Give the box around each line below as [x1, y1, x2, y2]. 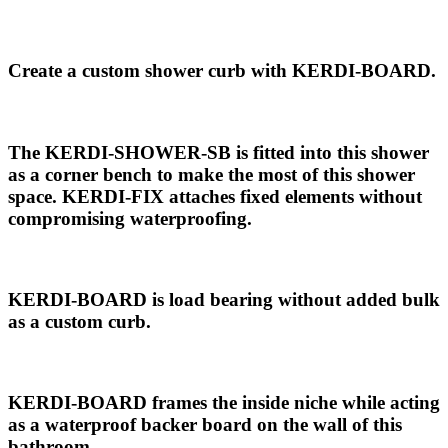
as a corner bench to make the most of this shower [8, 163, 415, 185]
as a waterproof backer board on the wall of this [8, 414, 402, 436]
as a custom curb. [8, 311, 151, 332]
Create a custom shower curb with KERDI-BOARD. [8, 60, 436, 82]
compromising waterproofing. [8, 207, 252, 229]
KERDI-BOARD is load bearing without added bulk [8, 289, 440, 310]
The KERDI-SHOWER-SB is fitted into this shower [8, 141, 429, 163]
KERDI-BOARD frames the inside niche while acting [8, 392, 440, 414]
